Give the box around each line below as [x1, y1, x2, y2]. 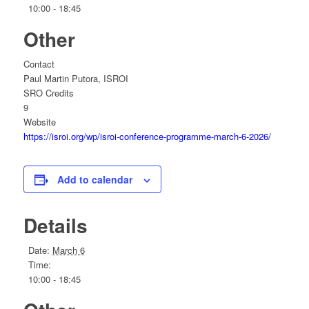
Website [23, 115, 56, 129]
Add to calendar [57, 172, 132, 187]
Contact [23, 57, 54, 71]
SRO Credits [23, 86, 74, 100]
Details [23, 211, 88, 240]
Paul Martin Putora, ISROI [23, 72, 128, 86]
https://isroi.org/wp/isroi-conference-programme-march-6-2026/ [23, 130, 271, 143]
